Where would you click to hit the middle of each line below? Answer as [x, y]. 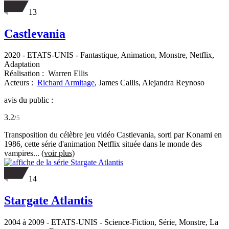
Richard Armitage [66, 83]
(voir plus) [58, 153]
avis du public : [29, 100]
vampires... [23, 153]
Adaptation [22, 64]
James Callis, [120, 83]
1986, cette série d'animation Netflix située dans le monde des [103, 144]
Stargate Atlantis [48, 201]
